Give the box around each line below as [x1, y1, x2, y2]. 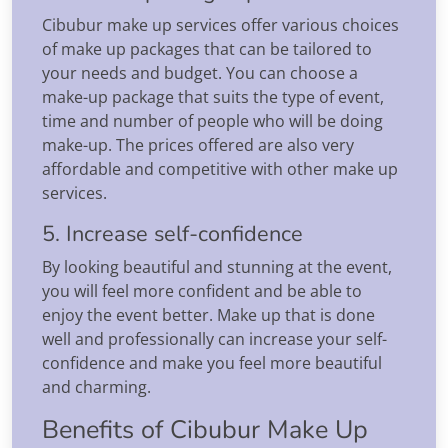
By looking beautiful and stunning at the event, [42, 255, 392, 278]
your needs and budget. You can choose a [42, 61, 358, 84]
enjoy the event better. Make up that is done [42, 303, 375, 326]
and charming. [42, 375, 151, 398]
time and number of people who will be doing [42, 109, 383, 132]
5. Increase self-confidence [42, 218, 303, 249]
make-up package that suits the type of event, [42, 85, 384, 108]
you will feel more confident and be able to [42, 279, 362, 302]
